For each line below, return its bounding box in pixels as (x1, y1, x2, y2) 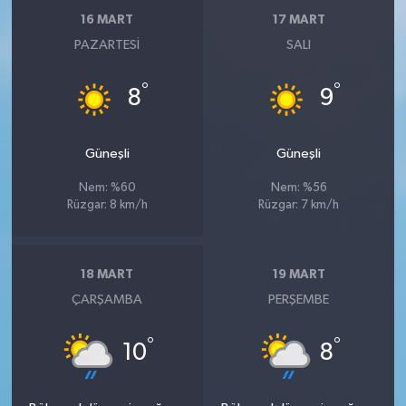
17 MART (272, 14, 325, 26)
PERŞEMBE (268, 292, 330, 306)
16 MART (81, 14, 134, 26)
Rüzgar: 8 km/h (66, 198, 148, 211)
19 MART (272, 268, 325, 281)
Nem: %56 (270, 181, 327, 194)
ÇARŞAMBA (72, 292, 143, 306)
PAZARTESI (74, 37, 140, 52)
